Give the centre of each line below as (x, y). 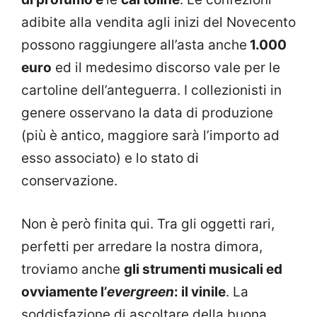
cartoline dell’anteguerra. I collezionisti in (151, 91)
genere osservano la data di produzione (147, 113)
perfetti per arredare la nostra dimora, (142, 246)
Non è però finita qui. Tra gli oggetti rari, (148, 224)
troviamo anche (73, 269)
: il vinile (200, 292)
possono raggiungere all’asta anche (134, 45)
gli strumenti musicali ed (203, 269)
